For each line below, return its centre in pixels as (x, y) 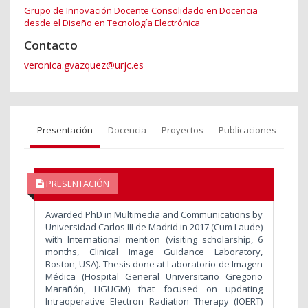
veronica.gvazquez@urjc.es (84, 65)
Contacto (51, 45)
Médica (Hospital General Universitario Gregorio (154, 277)
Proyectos (183, 130)
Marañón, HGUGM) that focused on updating (154, 289)
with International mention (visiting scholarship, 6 (154, 240)
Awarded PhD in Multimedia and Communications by (154, 215)
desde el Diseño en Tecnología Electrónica (112, 23)
